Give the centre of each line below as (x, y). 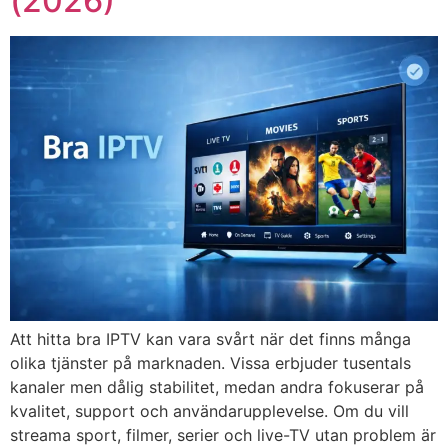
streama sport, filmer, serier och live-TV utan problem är (223, 435)
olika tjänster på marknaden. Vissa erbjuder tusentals (210, 363)
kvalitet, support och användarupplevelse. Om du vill (209, 411)
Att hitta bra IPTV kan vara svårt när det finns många (210, 339)
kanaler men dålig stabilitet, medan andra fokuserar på (217, 387)
